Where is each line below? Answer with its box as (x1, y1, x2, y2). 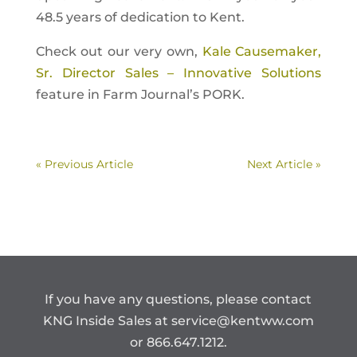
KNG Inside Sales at (42, 312, 171, 328)
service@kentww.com (171, 312, 314, 328)
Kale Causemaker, (202, 44, 322, 59)
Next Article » (247, 157, 322, 171)
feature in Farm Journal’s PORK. (35, 87, 245, 102)
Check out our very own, (35, 44, 202, 59)
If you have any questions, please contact (45, 291, 312, 307)
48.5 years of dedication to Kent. (35, 10, 245, 25)
